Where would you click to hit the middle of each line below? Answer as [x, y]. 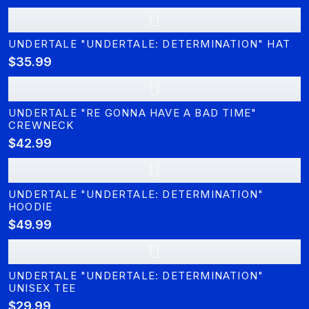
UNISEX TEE [42, 288]
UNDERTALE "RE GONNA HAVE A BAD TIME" [133, 113]
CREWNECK [41, 125]
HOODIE [31, 207]
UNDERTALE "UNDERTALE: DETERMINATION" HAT [149, 44]
